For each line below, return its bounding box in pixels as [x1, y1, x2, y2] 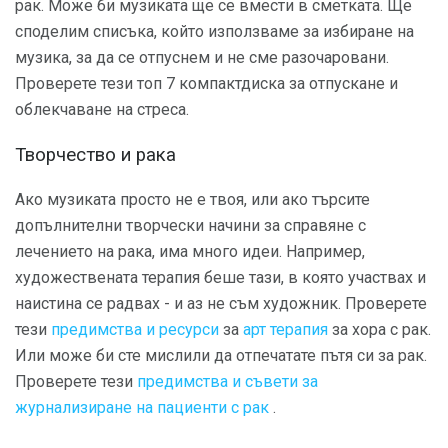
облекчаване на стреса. [15, 100, 189, 120]
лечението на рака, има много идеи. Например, [15, 241, 365, 261]
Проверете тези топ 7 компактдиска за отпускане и [15, 74, 398, 94]
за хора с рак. [328, 319, 431, 339]
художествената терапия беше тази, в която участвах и [15, 267, 426, 287]
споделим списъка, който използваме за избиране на [15, 22, 414, 42]
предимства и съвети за [137, 371, 318, 391]
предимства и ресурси [51, 319, 219, 339]
